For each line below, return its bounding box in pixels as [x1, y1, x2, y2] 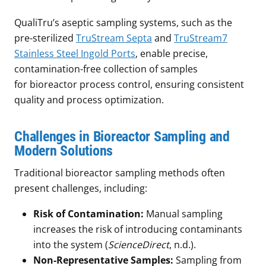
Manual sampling [144, 207, 223, 221]
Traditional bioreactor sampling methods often [14, 166, 225, 179]
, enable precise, [135, 47, 208, 61]
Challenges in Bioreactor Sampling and [14, 127, 230, 145]
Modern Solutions [14, 141, 113, 159]
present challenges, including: [14, 181, 147, 195]
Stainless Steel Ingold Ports [14, 47, 135, 61]
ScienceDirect [108, 238, 169, 252]
